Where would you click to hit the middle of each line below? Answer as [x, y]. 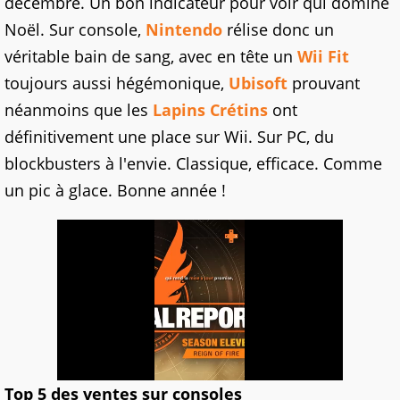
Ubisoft [258, 83]
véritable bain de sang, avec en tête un [151, 56]
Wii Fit [323, 56]
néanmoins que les [79, 109]
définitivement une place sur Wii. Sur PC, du [169, 136]
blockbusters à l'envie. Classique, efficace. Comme [193, 163]
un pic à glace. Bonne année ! [115, 190]
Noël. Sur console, [75, 29]
